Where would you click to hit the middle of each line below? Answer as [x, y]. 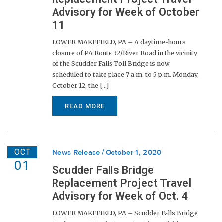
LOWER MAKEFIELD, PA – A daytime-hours [119, 42]
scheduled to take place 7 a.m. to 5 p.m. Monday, [125, 75]
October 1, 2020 [133, 152]
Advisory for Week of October [126, 12]
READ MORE [85, 106]
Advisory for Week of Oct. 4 [120, 196]
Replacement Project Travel [122, 183]
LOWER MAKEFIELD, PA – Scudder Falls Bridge [125, 213]
